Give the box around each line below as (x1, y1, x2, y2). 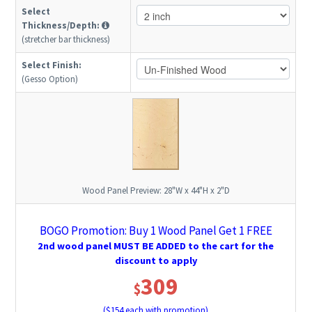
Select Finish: (22, 59, 82, 72)
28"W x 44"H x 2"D (163, 185, 230, 197)
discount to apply (114, 254, 197, 267)
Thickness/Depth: (22, 19, 100, 32)
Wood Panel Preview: (81, 185, 164, 197)
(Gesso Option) (22, 73, 79, 86)
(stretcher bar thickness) (22, 33, 111, 46)
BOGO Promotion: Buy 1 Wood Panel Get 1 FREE (39, 223, 272, 239)
